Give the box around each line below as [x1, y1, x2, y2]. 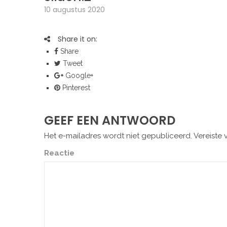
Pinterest [60, 84, 90, 92]
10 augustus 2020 [44, 5, 105, 15]
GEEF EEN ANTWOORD [44, 112, 175, 129]
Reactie [44, 148, 74, 158]
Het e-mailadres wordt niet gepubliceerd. [44, 131, 192, 140]
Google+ [63, 71, 93, 80]
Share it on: [58, 34, 97, 44]
